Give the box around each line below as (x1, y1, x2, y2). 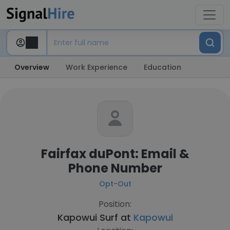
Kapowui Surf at (57, 211, 133, 224)
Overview (14, 62, 49, 72)
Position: (99, 198, 131, 210)
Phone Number (68, 160, 162, 177)
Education (144, 62, 181, 72)
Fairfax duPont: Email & (41, 145, 189, 162)
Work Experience (66, 62, 127, 72)
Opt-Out (99, 179, 131, 189)
